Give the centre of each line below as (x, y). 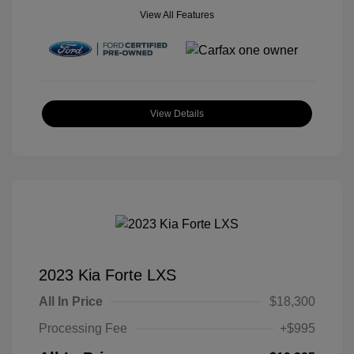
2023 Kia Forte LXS (107, 275)
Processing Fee (83, 328)
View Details (177, 114)
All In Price (71, 301)
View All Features (177, 15)
